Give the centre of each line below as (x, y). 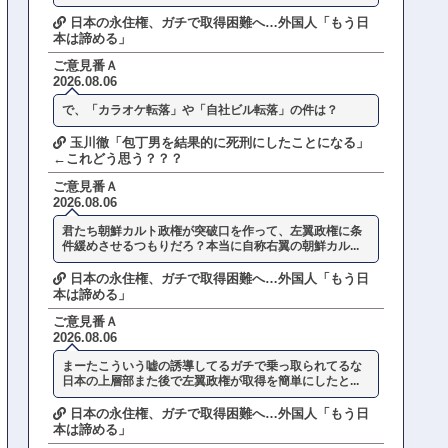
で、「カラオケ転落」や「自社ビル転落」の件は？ (200, 110)
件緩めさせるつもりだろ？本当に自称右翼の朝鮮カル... (211, 245)
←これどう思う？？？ (118, 159)
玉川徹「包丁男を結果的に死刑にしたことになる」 (218, 143)
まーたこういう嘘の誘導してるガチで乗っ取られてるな (212, 365)
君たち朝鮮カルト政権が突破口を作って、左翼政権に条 (212, 230)
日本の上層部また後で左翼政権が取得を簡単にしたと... (211, 380)
